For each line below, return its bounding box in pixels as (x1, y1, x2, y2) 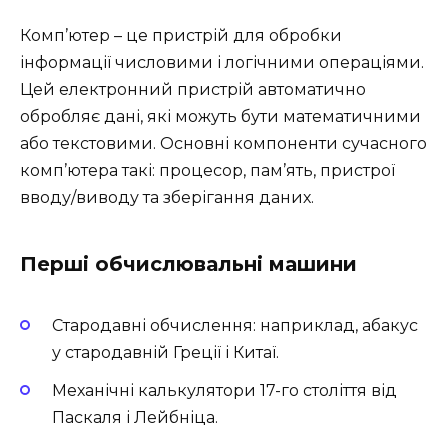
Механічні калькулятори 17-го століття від (52, 381, 397, 401)
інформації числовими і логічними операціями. (20, 53, 424, 72)
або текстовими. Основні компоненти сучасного (20, 134, 427, 153)
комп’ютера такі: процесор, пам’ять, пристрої (20, 161, 395, 180)
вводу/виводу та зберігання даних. (20, 188, 314, 207)
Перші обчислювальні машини (20, 252, 357, 276)
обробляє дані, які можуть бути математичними (20, 107, 421, 126)
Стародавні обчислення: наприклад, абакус (52, 316, 418, 336)
